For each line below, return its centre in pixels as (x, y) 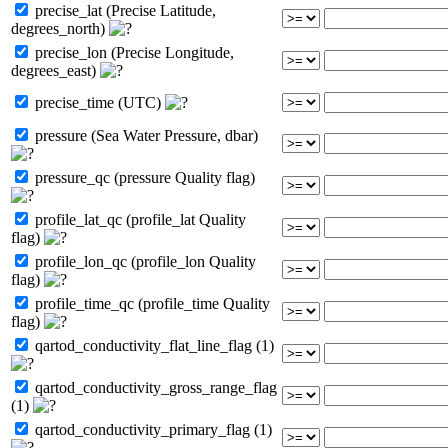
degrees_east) (55, 70)
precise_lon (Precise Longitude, (132, 52)
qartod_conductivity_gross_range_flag (154, 387)
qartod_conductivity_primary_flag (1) (151, 429)
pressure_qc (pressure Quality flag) (143, 177)
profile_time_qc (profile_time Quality (150, 303)
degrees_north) (60, 28)
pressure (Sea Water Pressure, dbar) (144, 135)
